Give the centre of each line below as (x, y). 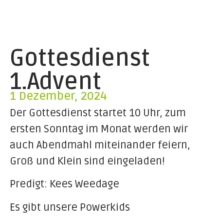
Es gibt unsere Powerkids (70, 207)
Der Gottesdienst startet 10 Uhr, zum (98, 113)
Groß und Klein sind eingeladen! (87, 161)
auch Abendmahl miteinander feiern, (100, 145)
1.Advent (55, 82)
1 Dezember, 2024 (58, 96)
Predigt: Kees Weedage (64, 184)
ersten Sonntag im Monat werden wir (99, 129)
